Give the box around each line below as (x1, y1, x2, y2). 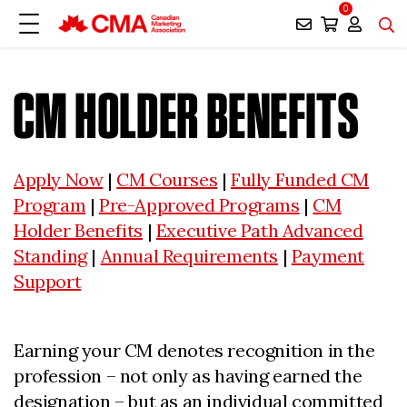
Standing (14, 244, 87, 267)
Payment (291, 244, 365, 267)
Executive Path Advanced (155, 219, 363, 242)
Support (14, 270, 82, 293)
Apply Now (14, 168, 104, 191)
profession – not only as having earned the (14, 364, 362, 387)
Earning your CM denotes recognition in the (14, 339, 375, 362)
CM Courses (116, 168, 218, 191)
